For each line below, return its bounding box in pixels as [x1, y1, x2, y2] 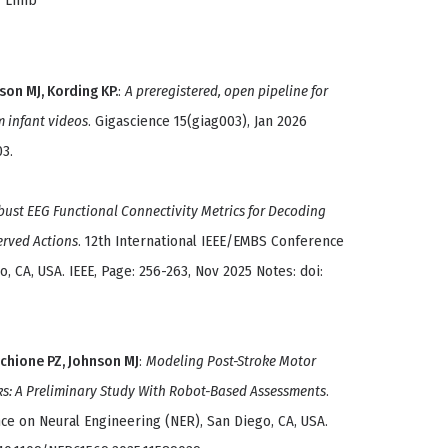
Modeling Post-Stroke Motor [146, 352, 316, 371]
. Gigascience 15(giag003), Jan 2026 [88, 112, 307, 131]
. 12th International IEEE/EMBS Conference [78, 232, 344, 251]
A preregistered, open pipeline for [125, 82, 328, 101]
